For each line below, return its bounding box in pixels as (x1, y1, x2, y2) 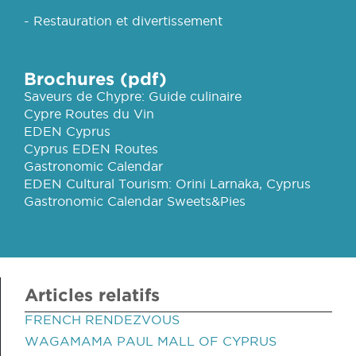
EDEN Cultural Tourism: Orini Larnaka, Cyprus (24, 176, 311, 191)
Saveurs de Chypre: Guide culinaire (24, 89, 242, 103)
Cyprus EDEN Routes (24, 141, 158, 156)
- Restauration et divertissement (24, 14, 222, 28)
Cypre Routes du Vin (24, 106, 154, 121)
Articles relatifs (25, 284, 160, 304)
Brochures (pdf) (24, 68, 167, 88)
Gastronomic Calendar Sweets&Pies (24, 194, 246, 208)
